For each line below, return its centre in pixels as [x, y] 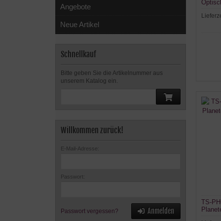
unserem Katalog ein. [89, 81]
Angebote [75, 7]
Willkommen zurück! [92, 130]
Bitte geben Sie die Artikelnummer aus [112, 73]
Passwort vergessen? [90, 211]
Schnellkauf [78, 54]
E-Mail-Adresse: [80, 148]
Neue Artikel [80, 24]
